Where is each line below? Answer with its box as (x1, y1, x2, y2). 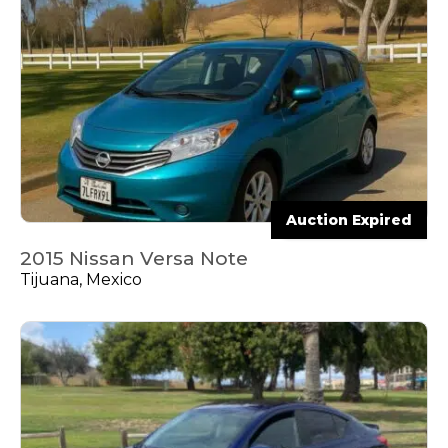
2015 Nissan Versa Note (20, 247, 248, 271)
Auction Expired (286, 211, 412, 230)
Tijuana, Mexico (20, 270, 142, 290)
